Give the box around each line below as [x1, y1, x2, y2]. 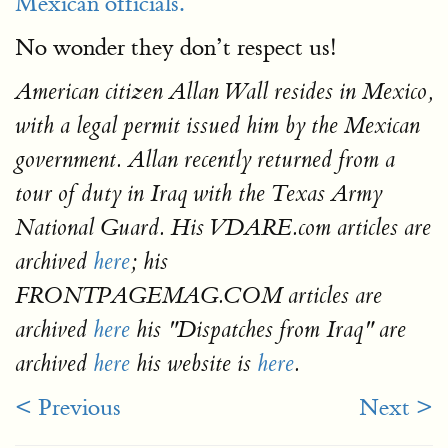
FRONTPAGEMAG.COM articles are [15, 282, 382, 310]
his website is [130, 350, 257, 378]
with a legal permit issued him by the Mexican [15, 112, 420, 140]
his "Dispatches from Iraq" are [130, 316, 406, 344]
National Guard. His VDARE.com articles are [15, 214, 431, 242]
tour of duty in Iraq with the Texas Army [15, 180, 382, 208]
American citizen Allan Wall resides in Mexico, [15, 78, 433, 106]
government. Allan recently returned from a [15, 146, 395, 174]
